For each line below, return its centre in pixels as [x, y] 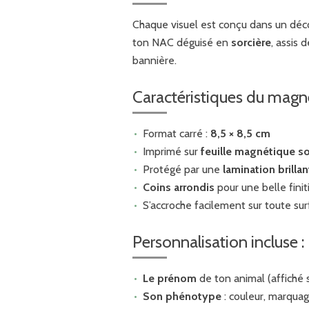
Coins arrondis [178, 187]
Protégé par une [182, 169]
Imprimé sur [171, 151]
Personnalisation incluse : [218, 241]
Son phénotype [182, 296]
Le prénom [169, 278]
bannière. [154, 60]
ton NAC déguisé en [182, 42]
